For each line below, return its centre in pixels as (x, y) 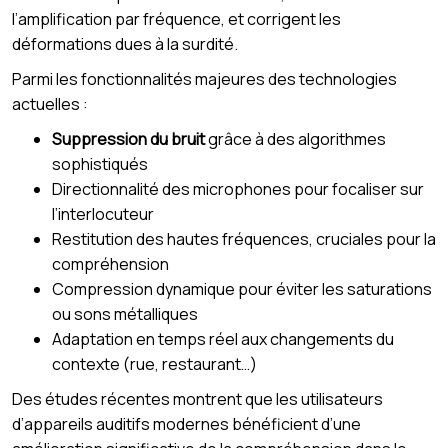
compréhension (110, 263)
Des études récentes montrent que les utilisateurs (197, 398)
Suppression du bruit (128, 138)
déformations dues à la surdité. (125, 43)
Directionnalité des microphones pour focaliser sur (238, 188)
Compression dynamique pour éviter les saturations (242, 288)
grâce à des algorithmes (295, 138)
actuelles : (50, 103)
